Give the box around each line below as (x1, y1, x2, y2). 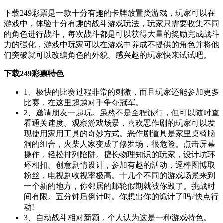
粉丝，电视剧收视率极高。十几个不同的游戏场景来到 (24, 171, 215, 180)
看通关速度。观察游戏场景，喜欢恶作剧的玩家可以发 (24, 118, 215, 127)
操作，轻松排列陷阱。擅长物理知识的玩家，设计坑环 (24, 150, 215, 159)
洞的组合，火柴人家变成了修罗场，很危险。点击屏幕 (24, 139, 215, 148)
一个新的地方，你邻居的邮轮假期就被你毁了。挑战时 (24, 181, 215, 190)
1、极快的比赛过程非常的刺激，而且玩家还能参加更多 (24, 87, 219, 96)
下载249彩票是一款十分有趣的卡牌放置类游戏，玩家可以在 (4, 8, 215, 17)
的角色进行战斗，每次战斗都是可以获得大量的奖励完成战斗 (4, 29, 219, 38)
